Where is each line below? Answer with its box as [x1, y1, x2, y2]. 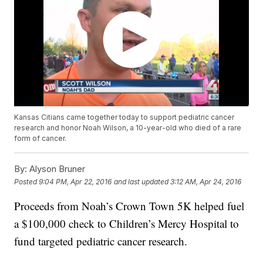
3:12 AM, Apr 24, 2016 [170, 177, 242, 186]
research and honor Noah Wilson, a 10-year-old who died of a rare [14, 123, 242, 133]
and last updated [114, 177, 169, 186]
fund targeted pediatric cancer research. [14, 234, 188, 249]
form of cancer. [14, 134, 67, 143]
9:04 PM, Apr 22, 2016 [39, 177, 112, 186]
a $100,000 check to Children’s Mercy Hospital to [14, 216, 240, 231]
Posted [14, 177, 39, 186]
